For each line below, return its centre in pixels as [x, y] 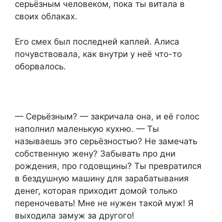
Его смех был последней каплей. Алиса [97, 41]
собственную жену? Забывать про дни [95, 153]
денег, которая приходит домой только [96, 191]
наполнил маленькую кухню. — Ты [87, 129]
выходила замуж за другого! [75, 215]
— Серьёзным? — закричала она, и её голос [107, 116]
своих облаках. [46, 17]
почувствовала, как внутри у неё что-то [98, 54]
